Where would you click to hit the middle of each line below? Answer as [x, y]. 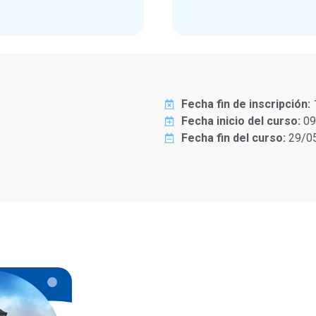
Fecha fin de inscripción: [245, 104]
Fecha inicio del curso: [241, 121]
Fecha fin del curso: [233, 138]
